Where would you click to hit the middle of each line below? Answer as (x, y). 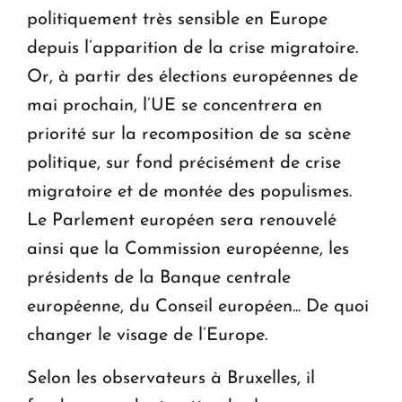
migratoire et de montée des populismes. (189, 192)
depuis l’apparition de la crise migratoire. (192, 48)
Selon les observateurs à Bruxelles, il (171, 378)
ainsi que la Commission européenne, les (188, 249)
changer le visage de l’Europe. (147, 335)
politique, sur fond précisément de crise (184, 163)
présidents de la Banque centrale (159, 278)
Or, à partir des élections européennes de (192, 77)
